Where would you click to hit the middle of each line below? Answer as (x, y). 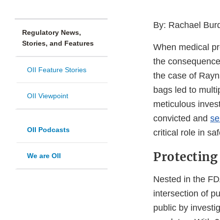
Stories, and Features (58, 43)
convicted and (182, 119)
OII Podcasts (48, 130)
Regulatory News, (52, 33)
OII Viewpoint (48, 96)
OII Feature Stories (57, 70)
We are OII (44, 156)
